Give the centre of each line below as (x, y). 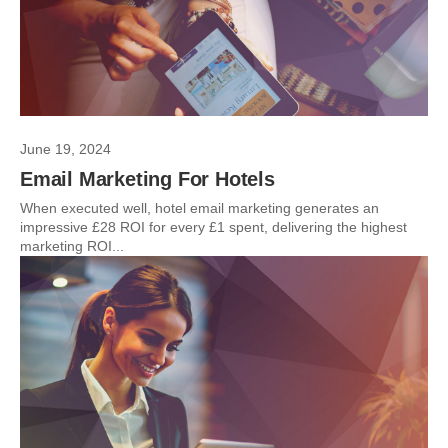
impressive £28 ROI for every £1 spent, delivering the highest (213, 227)
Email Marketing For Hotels (147, 179)
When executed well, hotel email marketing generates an (199, 208)
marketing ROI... (72, 246)
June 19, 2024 (65, 149)
